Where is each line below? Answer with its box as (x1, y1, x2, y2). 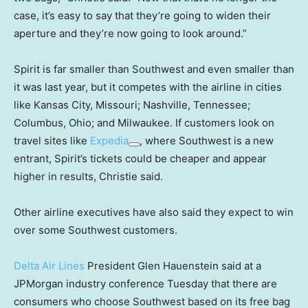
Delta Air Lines (14, 259, 85, 273)
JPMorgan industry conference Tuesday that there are (14, 277, 277, 291)
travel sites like (14, 134, 90, 148)
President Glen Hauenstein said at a (85, 259, 261, 273)
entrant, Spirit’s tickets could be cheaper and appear (14, 152, 267, 166)
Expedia (90, 134, 129, 148)
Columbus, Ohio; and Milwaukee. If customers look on (14, 116, 274, 130)
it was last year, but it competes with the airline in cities (14, 80, 282, 94)
